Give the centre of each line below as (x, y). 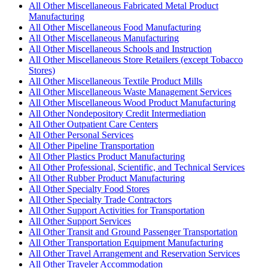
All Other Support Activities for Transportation (117, 210)
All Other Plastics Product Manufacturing (107, 156)
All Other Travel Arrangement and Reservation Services (134, 253)
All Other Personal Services (81, 135)
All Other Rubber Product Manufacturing (107, 178)
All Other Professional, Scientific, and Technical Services (137, 167)
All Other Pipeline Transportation (92, 145)
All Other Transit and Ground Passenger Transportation (133, 232)
